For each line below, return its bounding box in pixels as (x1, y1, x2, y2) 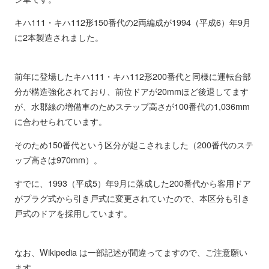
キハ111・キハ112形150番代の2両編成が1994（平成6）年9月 (14, 16, 251, 29)
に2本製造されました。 (14, 31, 103, 44)
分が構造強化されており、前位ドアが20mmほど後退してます (14, 84, 249, 97)
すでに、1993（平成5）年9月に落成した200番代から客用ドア (14, 177, 251, 190)
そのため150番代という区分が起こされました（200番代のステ (14, 138, 253, 151)
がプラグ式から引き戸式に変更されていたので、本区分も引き (14, 192, 250, 205)
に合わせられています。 (14, 114, 107, 127)
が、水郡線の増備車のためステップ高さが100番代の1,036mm (14, 99, 250, 112)
